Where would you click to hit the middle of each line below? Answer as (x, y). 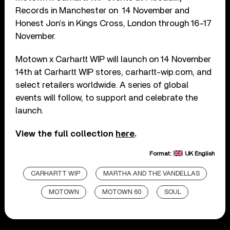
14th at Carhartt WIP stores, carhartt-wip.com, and (114, 72)
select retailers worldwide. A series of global (102, 85)
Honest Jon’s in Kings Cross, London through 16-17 (114, 24)
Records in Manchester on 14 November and (103, 11)
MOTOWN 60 (122, 193)
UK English (199, 154)
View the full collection (66, 134)
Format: (161, 154)
